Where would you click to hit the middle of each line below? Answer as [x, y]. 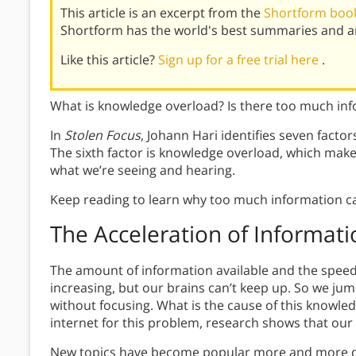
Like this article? [109, 60]
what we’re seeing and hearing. [143, 170]
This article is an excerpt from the [162, 13]
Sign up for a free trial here [240, 60]
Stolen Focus [103, 135]
